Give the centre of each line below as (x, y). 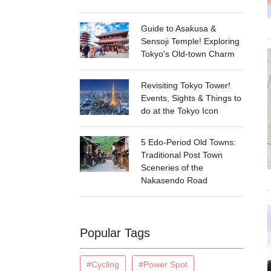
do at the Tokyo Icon (180, 111)
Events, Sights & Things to (191, 98)
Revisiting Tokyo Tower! (186, 85)
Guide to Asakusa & (178, 28)
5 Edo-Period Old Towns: (188, 142)
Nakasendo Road (174, 180)
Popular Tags (115, 233)
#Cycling (103, 264)
